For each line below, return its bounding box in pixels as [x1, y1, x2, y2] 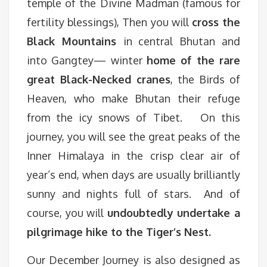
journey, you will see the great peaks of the [27, 130, 240, 143]
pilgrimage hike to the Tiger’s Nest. [27, 225, 211, 238]
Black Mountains [27, 35, 123, 48]
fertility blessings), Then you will [27, 15, 192, 29]
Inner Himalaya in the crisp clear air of [27, 149, 240, 162]
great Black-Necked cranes [27, 73, 170, 86]
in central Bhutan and [123, 35, 241, 48]
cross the [191, 15, 241, 29]
